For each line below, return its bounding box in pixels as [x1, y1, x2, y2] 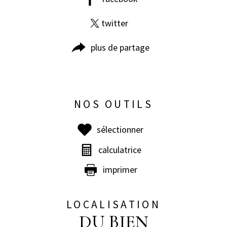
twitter [101, 17, 129, 29]
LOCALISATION [66, 198, 161, 212]
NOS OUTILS [73, 97, 154, 111]
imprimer [102, 164, 137, 176]
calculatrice [98, 143, 142, 156]
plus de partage [90, 41, 149, 53]
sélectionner [96, 124, 143, 136]
